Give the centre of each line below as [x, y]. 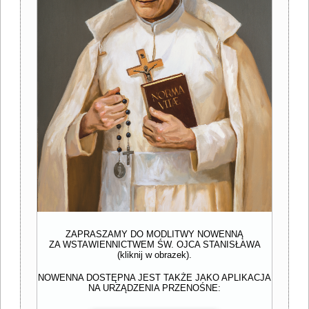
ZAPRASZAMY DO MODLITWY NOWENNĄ [154, 235]
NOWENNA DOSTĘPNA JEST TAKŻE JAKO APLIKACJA [154, 277]
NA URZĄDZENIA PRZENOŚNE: [154, 288]
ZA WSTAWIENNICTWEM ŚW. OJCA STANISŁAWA [154, 245]
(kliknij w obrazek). [154, 255]
